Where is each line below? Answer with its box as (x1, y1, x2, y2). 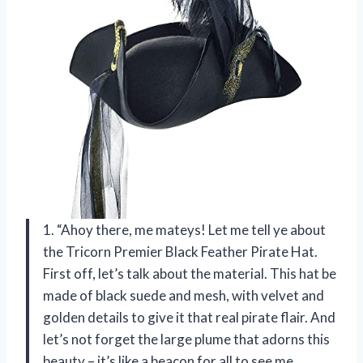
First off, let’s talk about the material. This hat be (43, 265, 336, 283)
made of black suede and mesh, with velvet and (43, 287, 324, 305)
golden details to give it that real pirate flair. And (43, 309, 335, 327)
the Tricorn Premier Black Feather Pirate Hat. (43, 243, 318, 261)
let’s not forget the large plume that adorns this (43, 331, 330, 348)
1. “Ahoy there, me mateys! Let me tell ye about (43, 221, 326, 239)
